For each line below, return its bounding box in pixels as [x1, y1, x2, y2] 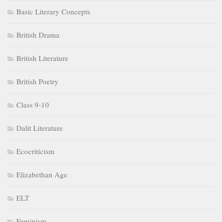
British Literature [16, 53, 68, 63]
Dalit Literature [16, 123, 63, 133]
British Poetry [16, 76, 58, 87]
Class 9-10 [16, 100, 49, 110]
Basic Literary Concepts [16, 6, 90, 17]
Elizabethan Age [16, 169, 67, 180]
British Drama [16, 30, 59, 40]
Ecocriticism [16, 146, 55, 157]
